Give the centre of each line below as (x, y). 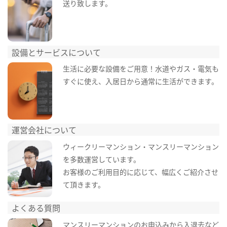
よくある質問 (36, 208)
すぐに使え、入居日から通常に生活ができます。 (140, 81)
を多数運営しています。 (101, 159)
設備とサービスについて (56, 52)
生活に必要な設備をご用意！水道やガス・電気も (141, 69)
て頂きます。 (84, 184)
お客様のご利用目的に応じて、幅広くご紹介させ (140, 172)
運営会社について (44, 130)
